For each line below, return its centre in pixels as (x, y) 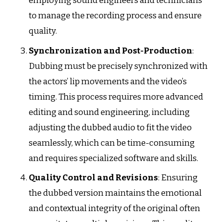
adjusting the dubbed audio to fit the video (110, 127)
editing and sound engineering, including (109, 112)
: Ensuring (178, 178)
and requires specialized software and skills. (113, 158)
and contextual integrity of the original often (114, 209)
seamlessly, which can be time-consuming (111, 143)
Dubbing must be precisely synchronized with (118, 66)
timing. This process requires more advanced (116, 97)
